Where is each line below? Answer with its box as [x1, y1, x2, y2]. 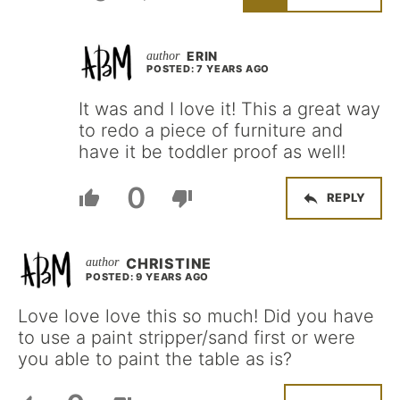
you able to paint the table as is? [18, 347, 292, 370]
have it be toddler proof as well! [79, 140, 346, 162]
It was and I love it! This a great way [79, 97, 380, 120]
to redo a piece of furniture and [79, 119, 343, 141]
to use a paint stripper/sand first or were [18, 326, 355, 348]
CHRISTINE [126, 254, 212, 272]
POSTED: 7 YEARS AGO [146, 62, 271, 75]
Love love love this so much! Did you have [18, 304, 374, 327]
